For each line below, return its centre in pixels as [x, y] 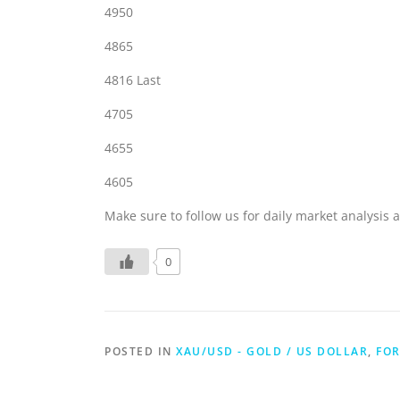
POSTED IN [140, 351]
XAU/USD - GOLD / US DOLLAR [272, 351]
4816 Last [133, 80]
